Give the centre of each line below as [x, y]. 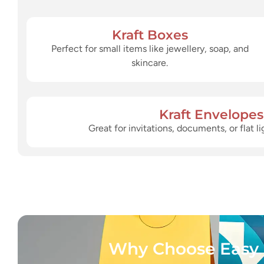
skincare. [150, 62]
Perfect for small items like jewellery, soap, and [150, 48]
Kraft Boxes [150, 35]
